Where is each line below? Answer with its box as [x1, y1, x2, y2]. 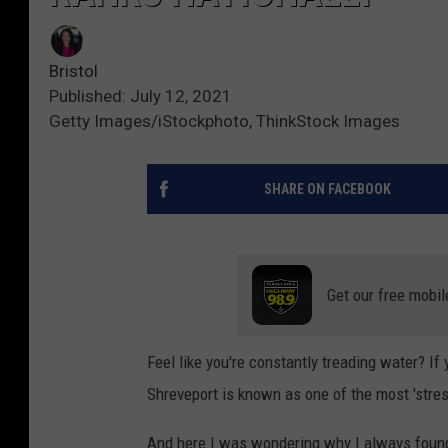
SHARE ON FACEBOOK [263, 180, 391, 197]
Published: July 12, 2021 [49, 85, 232, 106]
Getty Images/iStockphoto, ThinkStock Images [49, 110, 400, 131]
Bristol [49, 60, 98, 81]
